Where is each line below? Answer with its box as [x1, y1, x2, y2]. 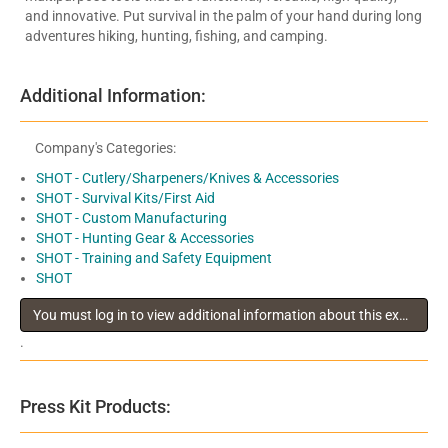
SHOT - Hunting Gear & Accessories [36, 229, 254, 246]
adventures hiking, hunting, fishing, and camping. [25, 27, 328, 44]
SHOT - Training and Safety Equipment [36, 249, 272, 266]
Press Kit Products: [20, 395, 171, 417]
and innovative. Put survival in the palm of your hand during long [25, 7, 422, 24]
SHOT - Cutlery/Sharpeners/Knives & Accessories [36, 169, 339, 186]
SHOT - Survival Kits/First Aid [36, 189, 215, 206]
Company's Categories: [35, 139, 176, 156]
